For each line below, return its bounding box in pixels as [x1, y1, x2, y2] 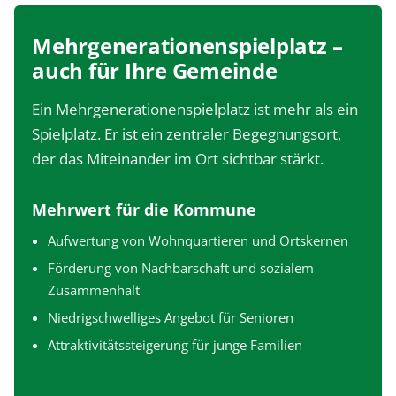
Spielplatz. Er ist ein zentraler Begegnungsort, [32, 123, 341, 144]
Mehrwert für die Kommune [32, 197, 256, 220]
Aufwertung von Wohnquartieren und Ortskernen [48, 231, 348, 249]
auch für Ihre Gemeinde [32, 55, 278, 85]
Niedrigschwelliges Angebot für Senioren [48, 308, 293, 326]
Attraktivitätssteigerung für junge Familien [48, 335, 302, 354]
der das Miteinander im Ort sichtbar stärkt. [32, 148, 324, 169]
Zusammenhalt [48, 280, 140, 299]
